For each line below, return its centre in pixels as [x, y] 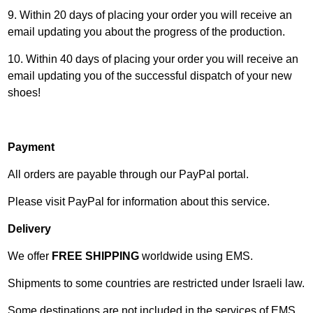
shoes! [24, 93]
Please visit [38, 202]
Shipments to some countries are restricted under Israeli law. [156, 283]
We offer [30, 256]
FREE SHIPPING [96, 256]
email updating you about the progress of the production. [147, 32]
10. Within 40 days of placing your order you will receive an [153, 59]
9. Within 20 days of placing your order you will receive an [150, 15]
